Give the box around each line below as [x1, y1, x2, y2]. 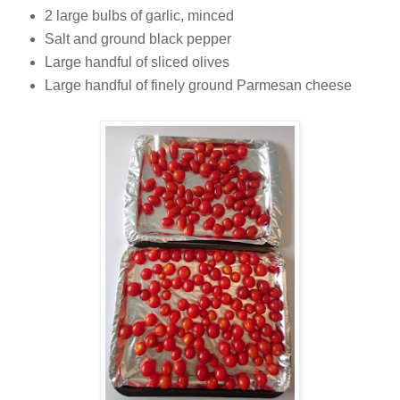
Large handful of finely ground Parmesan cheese [44, 77, 352, 93]
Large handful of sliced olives [44, 54, 229, 70]
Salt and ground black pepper [44, 31, 231, 47]
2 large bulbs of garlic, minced [44, 8, 234, 24]
